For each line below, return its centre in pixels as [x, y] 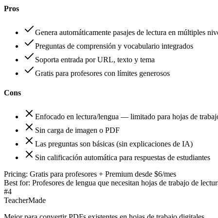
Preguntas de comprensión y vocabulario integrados [114, 46]
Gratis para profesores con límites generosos [102, 73]
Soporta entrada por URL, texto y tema [95, 60]
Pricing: [16, 174]
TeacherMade [25, 200]
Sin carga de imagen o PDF [77, 130]
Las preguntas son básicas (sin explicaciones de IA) [114, 144]
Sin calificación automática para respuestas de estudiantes [123, 157]
